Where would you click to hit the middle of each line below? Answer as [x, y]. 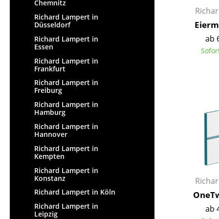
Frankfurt [50, 68]
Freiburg [48, 90]
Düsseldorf [52, 25]
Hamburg [50, 112]
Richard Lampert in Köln [75, 192]
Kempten [49, 156]
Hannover [51, 134]
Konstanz [50, 178]
